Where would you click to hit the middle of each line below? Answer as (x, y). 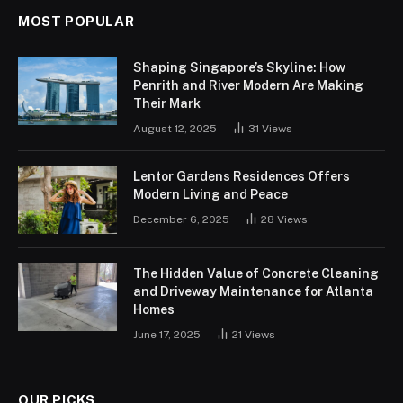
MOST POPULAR (76, 22)
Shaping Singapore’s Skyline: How (239, 68)
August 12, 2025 (175, 129)
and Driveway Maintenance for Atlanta (253, 292)
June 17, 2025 (167, 335)
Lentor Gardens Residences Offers (242, 177)
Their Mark (167, 104)
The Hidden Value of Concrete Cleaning (256, 274)
